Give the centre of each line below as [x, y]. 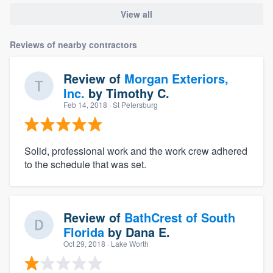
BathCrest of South [180, 218]
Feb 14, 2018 [85, 105]
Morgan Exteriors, [176, 79]
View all [136, 14]
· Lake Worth [127, 244]
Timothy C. [138, 93]
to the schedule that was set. [85, 165]
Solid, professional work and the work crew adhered [136, 151]
